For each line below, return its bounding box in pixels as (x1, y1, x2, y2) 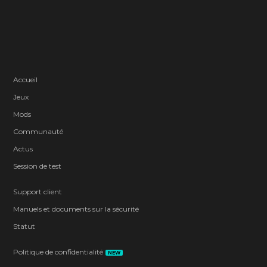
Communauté (13, 126, 64, 136)
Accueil (13, 74, 38, 84)
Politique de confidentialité (13, 247, 104, 256)
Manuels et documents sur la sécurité (13, 204, 139, 213)
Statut (13, 221, 36, 231)
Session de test (13, 161, 62, 170)
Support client (13, 187, 63, 196)
